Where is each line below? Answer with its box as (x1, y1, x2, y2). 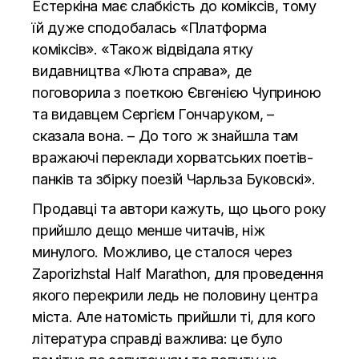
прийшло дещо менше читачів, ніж (32, 221, 265, 239)
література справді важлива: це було (32, 329, 283, 347)
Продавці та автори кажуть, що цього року (32, 200, 326, 217)
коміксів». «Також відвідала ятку (32, 40, 253, 58)
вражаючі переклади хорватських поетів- (32, 148, 313, 166)
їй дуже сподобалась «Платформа (32, 18, 267, 36)
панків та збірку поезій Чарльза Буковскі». (32, 170, 316, 188)
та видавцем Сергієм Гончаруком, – (32, 105, 274, 123)
